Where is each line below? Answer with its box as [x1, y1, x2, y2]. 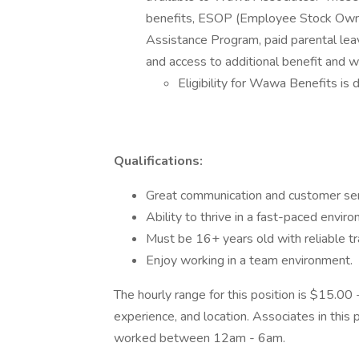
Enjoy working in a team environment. [146, 252, 353, 269]
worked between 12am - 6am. [114, 329, 285, 347]
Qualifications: [114, 152, 203, 170]
